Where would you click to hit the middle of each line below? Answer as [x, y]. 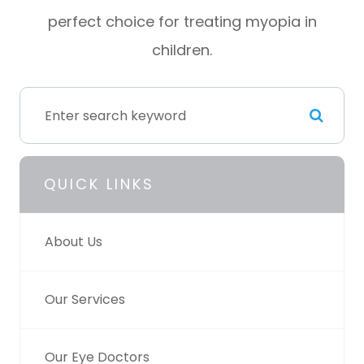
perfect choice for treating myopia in [182, 22]
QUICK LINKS [99, 184]
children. [182, 50]
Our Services [85, 300]
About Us [74, 242]
